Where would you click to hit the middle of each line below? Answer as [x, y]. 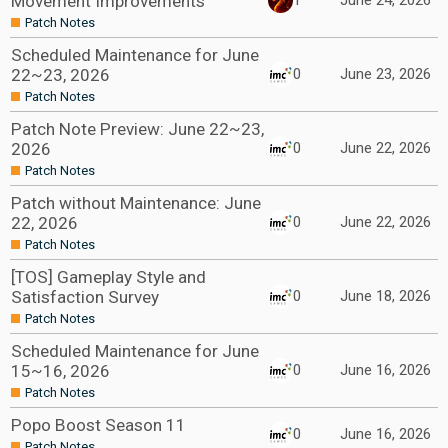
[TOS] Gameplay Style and [108, 277]
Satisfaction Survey [85, 297]
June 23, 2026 [385, 74]
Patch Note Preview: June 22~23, [137, 129]
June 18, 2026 [385, 296]
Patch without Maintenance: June [136, 203]
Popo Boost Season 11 [98, 425]
